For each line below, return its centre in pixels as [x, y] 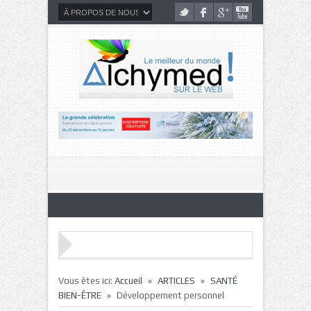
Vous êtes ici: [86, 280]
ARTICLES [176, 280]
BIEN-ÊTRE [80, 295]
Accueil [128, 280]
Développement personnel [170, 295]
